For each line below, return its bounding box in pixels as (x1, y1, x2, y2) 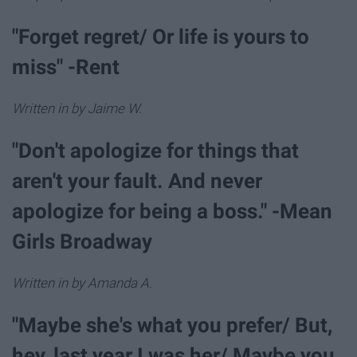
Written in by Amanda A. (12, 275, 152, 292)
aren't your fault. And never (12, 169, 262, 194)
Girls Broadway (12, 229, 157, 254)
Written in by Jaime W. (12, 100, 142, 116)
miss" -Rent (12, 54, 120, 79)
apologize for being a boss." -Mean (12, 199, 332, 224)
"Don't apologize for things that (12, 139, 299, 163)
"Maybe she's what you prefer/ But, (12, 313, 332, 338)
